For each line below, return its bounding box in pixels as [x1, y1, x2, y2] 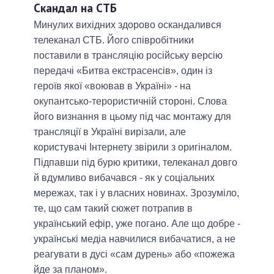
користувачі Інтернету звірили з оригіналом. [34, 142, 232, 153]
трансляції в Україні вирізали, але [34, 127, 186, 138]
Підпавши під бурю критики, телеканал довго [34, 157, 237, 168]
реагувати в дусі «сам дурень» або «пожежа [34, 249, 235, 260]
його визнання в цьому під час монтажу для [34, 111, 231, 122]
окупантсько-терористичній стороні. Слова [34, 96, 227, 107]
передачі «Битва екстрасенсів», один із [34, 65, 212, 76]
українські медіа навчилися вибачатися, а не [34, 234, 235, 245]
